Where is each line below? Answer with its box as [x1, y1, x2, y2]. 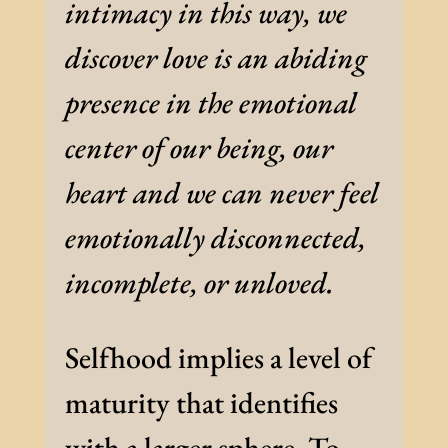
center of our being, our [64, 128, 333, 168]
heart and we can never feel [64, 173, 379, 213]
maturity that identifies [64, 383, 338, 423]
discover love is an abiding [64, 38, 367, 78]
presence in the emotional [64, 83, 357, 123]
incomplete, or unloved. [64, 263, 334, 303]
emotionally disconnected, [64, 218, 366, 258]
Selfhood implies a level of [64, 338, 372, 378]
